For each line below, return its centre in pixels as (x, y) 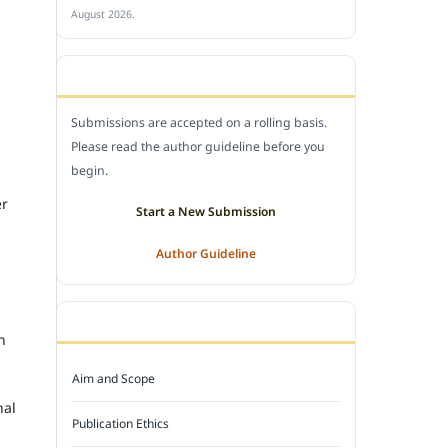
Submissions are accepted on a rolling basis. (199, 122)
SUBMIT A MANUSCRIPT (148, 75)
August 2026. (103, 13)
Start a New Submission (206, 211)
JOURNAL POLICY (126, 321)
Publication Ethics (121, 423)
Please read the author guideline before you (198, 146)
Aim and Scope (114, 378)
